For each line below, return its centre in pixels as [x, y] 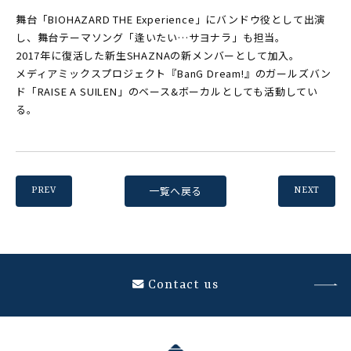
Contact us [183, 285]
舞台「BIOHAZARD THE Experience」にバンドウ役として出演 [171, 19]
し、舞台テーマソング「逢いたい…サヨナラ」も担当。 [151, 37]
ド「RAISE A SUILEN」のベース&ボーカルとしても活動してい [167, 91]
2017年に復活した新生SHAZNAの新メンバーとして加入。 [158, 55]
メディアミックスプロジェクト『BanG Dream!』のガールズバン [174, 73]
